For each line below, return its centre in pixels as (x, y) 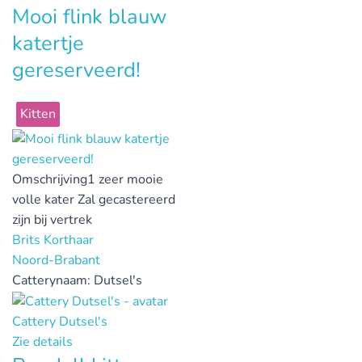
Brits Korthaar (53, 240)
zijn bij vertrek (52, 219)
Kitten (38, 114)
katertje (48, 43)
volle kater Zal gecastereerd (94, 199)
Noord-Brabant (56, 260)
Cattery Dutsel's (60, 321)
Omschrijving (50, 179)
